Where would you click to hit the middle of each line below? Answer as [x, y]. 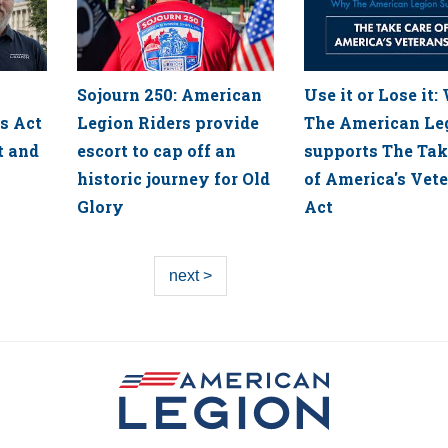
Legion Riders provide [167, 122]
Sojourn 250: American [169, 94]
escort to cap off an [156, 150]
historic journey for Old [173, 178]
